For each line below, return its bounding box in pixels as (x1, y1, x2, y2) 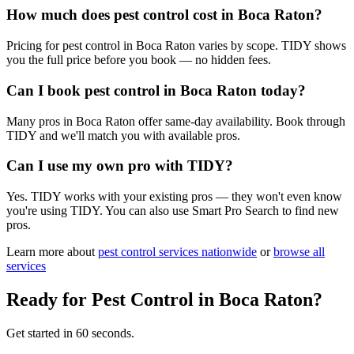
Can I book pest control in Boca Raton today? (6, 81, 306, 99)
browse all (273, 245, 325, 259)
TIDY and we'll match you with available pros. (6, 128, 240, 142)
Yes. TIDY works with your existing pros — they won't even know (6, 190, 342, 204)
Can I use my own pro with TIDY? (6, 157, 233, 175)
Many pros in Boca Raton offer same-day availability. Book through (6, 114, 345, 128)
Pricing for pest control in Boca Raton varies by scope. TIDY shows (6, 39, 346, 53)
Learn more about (6, 245, 95, 259)
